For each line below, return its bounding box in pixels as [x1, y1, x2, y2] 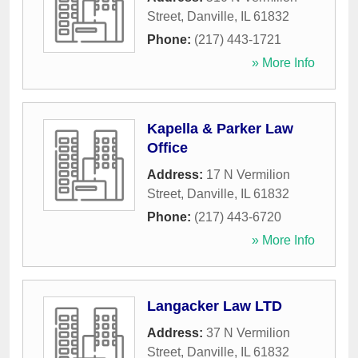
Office [147, 140, 188, 157]
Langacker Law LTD [147, 298, 282, 315]
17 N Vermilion [206, 168, 290, 182]
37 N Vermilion [206, 326, 290, 340]
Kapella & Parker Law [147, 121, 293, 137]
